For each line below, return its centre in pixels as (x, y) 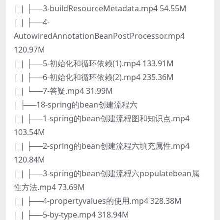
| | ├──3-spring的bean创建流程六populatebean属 (107, 173)
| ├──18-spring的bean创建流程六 (76, 104)
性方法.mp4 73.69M (49, 187)
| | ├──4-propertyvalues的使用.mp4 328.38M (98, 201)
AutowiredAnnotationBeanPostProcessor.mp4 (99, 36)
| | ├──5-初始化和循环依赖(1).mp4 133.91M (94, 63)
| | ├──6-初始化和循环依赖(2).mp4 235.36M (94, 77)
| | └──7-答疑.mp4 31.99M (63, 91)
